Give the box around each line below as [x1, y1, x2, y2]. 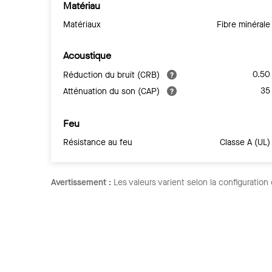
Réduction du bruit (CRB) [63, 69, 162, 81]
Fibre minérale [217, 18, 271, 30]
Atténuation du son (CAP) [63, 85, 162, 97]
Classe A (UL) [220, 136, 271, 148]
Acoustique [63, 49, 111, 62]
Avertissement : [51, 176, 111, 188]
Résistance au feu [63, 136, 132, 148]
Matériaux [63, 18, 101, 30]
